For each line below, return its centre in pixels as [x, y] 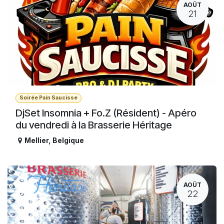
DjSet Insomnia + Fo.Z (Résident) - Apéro [106, 113]
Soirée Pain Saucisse [48, 98]
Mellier [36, 140]
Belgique [68, 140]
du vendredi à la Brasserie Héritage [94, 125]
